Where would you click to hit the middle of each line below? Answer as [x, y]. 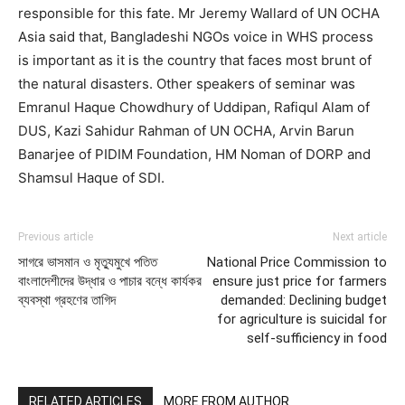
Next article [360, 237]
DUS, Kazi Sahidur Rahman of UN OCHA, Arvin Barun [186, 131]
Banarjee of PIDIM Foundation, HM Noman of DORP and [194, 154]
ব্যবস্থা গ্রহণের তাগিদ [67, 300]
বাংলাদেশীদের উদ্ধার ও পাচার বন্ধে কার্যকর [110, 281]
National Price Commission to [297, 262]
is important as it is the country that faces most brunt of [195, 60]
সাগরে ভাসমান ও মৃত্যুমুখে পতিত [88, 262]
